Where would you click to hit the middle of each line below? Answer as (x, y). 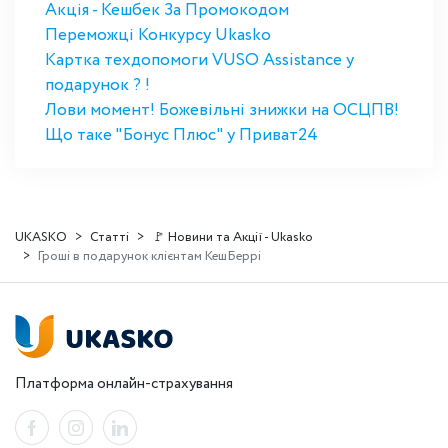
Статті (109, 237)
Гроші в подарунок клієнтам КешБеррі (149, 256)
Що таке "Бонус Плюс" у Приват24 (181, 135)
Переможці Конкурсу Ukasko (158, 35)
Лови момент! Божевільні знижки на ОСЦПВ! (222, 110)
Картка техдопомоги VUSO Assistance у (199, 60)
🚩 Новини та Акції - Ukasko (232, 237)
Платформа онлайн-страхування (124, 384)
